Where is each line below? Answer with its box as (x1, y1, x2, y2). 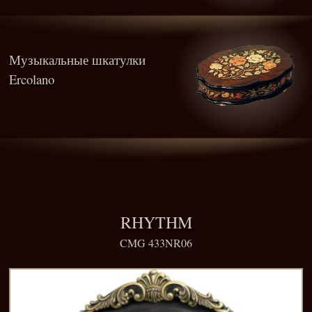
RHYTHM (120, 211, 192, 233)
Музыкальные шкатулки (9, 50, 146, 68)
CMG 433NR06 (120, 235, 192, 250)
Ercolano (9, 70, 54, 88)
